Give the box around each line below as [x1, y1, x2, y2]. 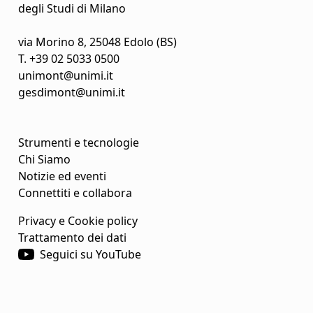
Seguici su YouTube [39, 247, 141, 263]
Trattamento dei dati [18, 230, 126, 246]
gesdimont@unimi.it [18, 85, 125, 101]
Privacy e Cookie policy [18, 213, 138, 229]
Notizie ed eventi [18, 168, 106, 184]
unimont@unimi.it [18, 68, 113, 84]
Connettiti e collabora [18, 185, 132, 201]
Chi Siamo [18, 152, 71, 168]
